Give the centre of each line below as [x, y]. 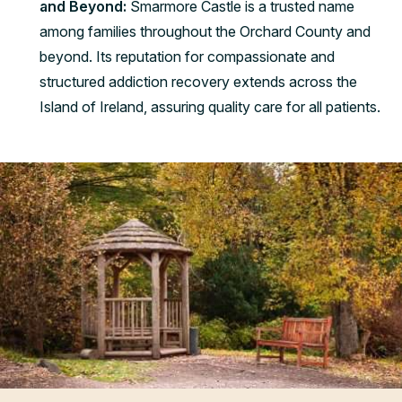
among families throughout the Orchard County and [205, 32]
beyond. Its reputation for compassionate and [187, 57]
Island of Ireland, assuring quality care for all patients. [210, 107]
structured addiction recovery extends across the [198, 82]
